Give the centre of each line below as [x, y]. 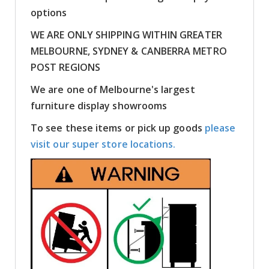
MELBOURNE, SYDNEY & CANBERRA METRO [129, 51]
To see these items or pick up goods [118, 128]
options [49, 12]
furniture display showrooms [99, 105]
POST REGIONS [65, 67]
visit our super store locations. [103, 144]
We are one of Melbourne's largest [113, 89]
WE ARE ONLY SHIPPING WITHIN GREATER [126, 35]
